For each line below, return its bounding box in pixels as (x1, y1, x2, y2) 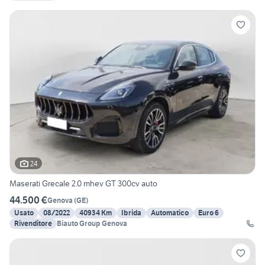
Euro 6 (198, 208, 219, 218)
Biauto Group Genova (57, 219, 127, 228)
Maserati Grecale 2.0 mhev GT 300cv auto (9, 178, 157, 189)
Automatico (151, 208, 189, 218)
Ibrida (121, 208, 141, 218)
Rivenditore (14, 219, 52, 228)
